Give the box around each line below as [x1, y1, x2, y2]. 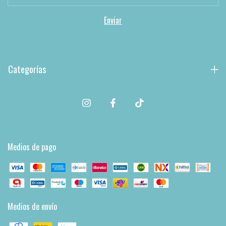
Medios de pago [8, 141, 56, 153]
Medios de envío [8, 200, 57, 213]
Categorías [8, 63, 46, 76]
